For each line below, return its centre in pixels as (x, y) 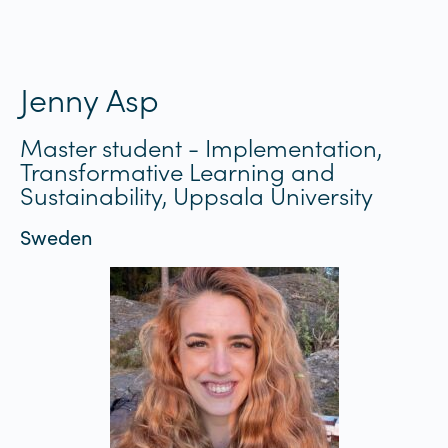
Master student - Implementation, (201, 146)
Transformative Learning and (177, 170)
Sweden (56, 236)
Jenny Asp (89, 98)
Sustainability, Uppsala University (196, 194)
